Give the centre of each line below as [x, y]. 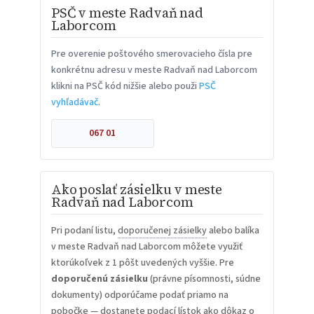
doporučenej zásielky [162, 230]
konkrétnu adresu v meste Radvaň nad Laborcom [154, 70]
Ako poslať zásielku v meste [136, 189]
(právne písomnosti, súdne [204, 279]
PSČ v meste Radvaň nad [127, 12]
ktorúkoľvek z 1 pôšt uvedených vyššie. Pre [142, 262]
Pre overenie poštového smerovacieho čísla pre [151, 54]
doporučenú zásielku [99, 279]
